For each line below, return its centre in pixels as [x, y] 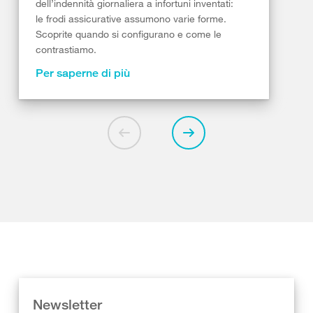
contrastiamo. [66, 50]
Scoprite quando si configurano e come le [129, 34]
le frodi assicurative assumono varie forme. [131, 19]
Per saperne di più [83, 73]
